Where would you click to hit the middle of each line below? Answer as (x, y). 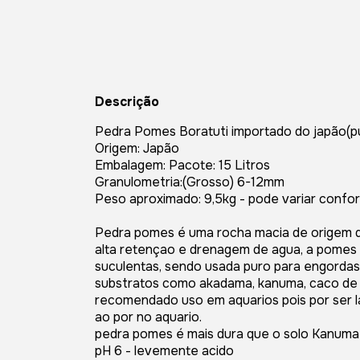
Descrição (127, 102)
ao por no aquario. (148, 317)
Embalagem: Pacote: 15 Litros (182, 166)
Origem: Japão (137, 149)
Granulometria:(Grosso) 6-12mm (190, 182)
